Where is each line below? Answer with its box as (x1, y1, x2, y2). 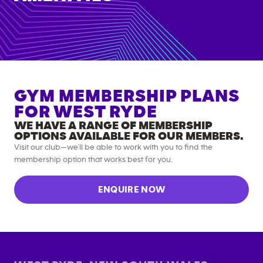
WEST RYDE (53, 103, 157, 121)
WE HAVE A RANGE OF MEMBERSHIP (14, 120, 213, 131)
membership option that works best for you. (14, 156, 173, 164)
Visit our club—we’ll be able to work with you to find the (14, 143, 213, 151)
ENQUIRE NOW (97, 185, 166, 194)
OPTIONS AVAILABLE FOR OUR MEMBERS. (14, 130, 244, 142)
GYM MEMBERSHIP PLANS (14, 87, 240, 105)
